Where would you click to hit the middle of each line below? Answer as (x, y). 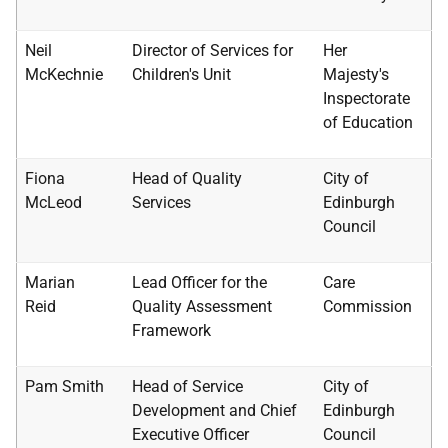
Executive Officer (190, 434)
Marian (50, 282)
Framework (171, 330)
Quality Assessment (202, 306)
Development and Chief (214, 410)
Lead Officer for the (199, 282)
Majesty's (356, 74)
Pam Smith (64, 386)
